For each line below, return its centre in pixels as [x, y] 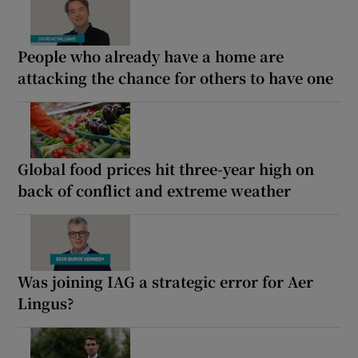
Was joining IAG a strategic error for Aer [166, 281]
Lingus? [46, 302]
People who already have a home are [151, 56]
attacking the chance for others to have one [176, 77]
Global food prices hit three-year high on [166, 168]
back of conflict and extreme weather [155, 190]
